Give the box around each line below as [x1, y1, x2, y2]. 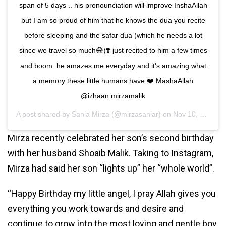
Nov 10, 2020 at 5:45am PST [173, 110, 200, 119]
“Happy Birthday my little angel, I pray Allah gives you [8, 188, 216, 199]
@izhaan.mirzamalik [81, 92, 145, 100]
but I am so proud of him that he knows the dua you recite [21, 16, 205, 25]
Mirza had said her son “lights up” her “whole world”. [8, 163, 214, 174]
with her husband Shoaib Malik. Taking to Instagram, [8, 148, 213, 159]
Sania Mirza [72, 110, 109, 119]
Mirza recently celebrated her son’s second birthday [8, 133, 214, 144]
